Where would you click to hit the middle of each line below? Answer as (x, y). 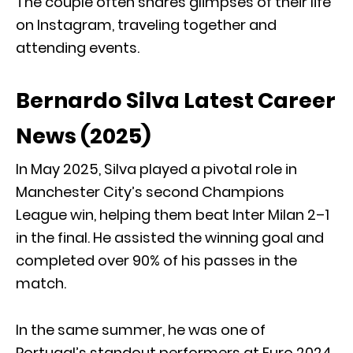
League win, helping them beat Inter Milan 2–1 (173, 214)
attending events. (78, 47)
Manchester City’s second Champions (150, 191)
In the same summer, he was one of (141, 329)
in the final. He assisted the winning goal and (170, 237)
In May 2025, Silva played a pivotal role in (156, 169)
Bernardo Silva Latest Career (176, 100)
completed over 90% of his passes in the (156, 260)
